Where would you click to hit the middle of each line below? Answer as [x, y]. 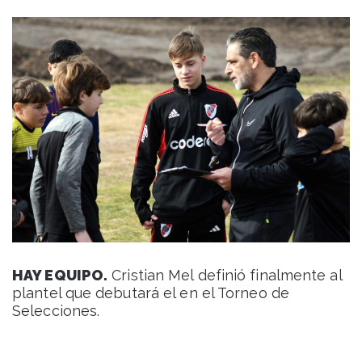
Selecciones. [56, 310]
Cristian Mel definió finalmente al [225, 275]
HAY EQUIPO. [60, 275]
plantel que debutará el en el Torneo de [151, 293]
